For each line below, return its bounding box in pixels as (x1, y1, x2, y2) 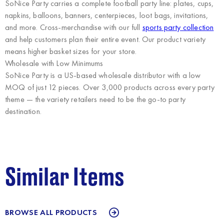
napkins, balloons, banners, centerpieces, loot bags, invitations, (5, 10, 208, 21)
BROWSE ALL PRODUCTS (5, 207, 97, 218)
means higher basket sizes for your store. (5, 46, 137, 57)
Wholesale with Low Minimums (5, 58, 103, 69)
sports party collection (142, 22, 214, 33)
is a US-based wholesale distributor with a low (48, 70, 201, 81)
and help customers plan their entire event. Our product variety (5, 34, 206, 45)
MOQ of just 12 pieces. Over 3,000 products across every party (5, 82, 214, 93)
